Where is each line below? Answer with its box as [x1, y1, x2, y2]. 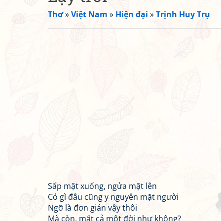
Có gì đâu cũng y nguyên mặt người [48, 191, 179, 202]
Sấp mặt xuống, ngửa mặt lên [48, 181, 157, 191]
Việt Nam [71, 9, 108, 20]
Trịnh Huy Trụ [156, 9, 210, 20]
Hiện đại [115, 9, 148, 20]
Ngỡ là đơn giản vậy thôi [48, 202, 137, 213]
